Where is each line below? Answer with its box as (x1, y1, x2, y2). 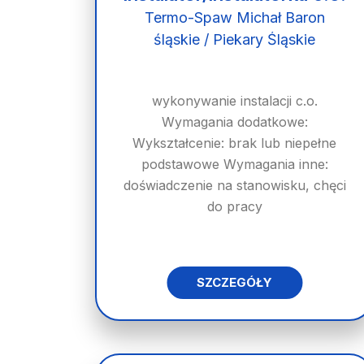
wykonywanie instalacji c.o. (151, 93, 318, 109)
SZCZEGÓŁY (197, 275, 273, 290)
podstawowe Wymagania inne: (141, 156, 328, 172)
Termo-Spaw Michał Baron (144, 9, 325, 26)
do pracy (206, 198, 262, 214)
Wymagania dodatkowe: (161, 114, 308, 130)
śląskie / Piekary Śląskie (154, 31, 316, 48)
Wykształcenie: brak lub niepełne (132, 135, 337, 151)
